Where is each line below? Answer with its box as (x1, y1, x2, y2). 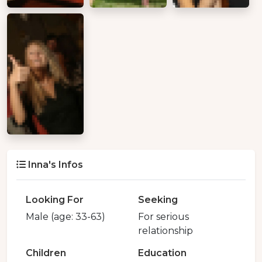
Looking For (26, 194, 84, 206)
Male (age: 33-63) (26, 211, 105, 223)
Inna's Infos (28, 159, 83, 171)
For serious (138, 211, 189, 223)
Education (138, 247, 187, 259)
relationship (138, 225, 193, 237)
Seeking (138, 194, 178, 206)
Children (26, 247, 66, 259)
